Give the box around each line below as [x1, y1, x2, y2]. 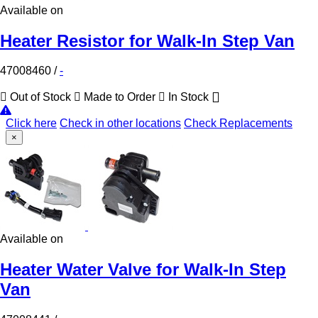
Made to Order [81, 91, 158, 104]
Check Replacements [184, 117, 292, 130]
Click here [6, 117, 57, 130]
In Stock [165, 91, 212, 104]
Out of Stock [7, 91, 74, 104]
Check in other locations [60, 117, 181, 130]
